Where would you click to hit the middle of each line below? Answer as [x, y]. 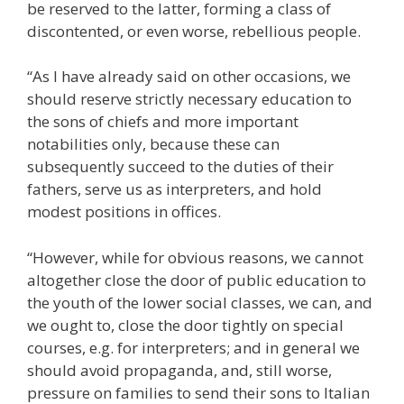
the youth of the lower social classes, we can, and [200, 302]
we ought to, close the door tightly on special [185, 325]
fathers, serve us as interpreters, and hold [174, 189]
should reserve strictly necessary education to [189, 99]
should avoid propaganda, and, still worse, [179, 370]
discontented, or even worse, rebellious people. [194, 31]
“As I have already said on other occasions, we [189, 77]
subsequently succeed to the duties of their [180, 167]
